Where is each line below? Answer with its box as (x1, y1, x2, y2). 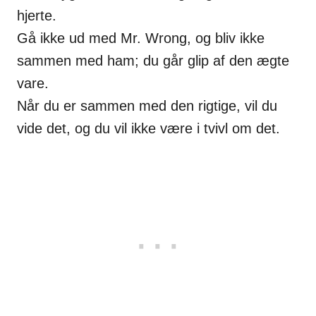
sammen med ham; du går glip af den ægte (17, 52, 289, 68)
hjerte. (17, 7, 56, 23)
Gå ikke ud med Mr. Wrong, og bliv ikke (17, 30, 265, 46)
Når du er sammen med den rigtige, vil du (17, 97, 277, 114)
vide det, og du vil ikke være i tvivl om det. (17, 120, 280, 136)
